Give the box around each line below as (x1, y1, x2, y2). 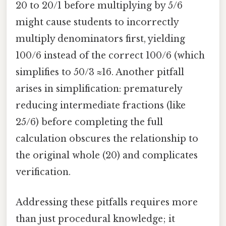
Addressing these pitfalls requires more (16, 196, 198, 208)
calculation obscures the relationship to (16, 133, 198, 145)
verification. (16, 166, 71, 178)
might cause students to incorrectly (16, 17, 179, 28)
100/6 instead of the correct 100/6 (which (16, 50, 205, 62)
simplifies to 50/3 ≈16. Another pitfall (16, 67, 184, 78)
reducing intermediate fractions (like (16, 100, 186, 111)
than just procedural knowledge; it (16, 213, 175, 224)
